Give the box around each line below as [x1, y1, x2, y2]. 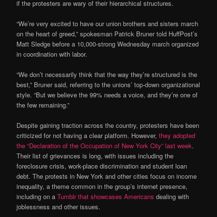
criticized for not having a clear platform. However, [16, 131, 159, 140]
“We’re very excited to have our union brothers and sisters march [16, 18, 199, 28]
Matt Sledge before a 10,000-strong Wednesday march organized [16, 39, 199, 48]
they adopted [159, 131, 196, 140]
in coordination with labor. [16, 49, 88, 59]
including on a [16, 192, 58, 201]
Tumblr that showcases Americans [57, 192, 155, 201]
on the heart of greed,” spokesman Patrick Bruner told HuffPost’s [16, 29, 198, 38]
